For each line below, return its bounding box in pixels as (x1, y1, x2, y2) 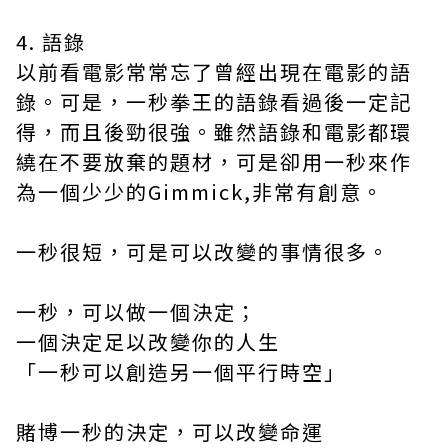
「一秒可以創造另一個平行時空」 (16, 357, 346, 387)
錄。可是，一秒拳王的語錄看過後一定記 (16, 87, 412, 117)
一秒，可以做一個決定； (16, 297, 258, 327)
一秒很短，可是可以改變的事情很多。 (16, 237, 390, 267)
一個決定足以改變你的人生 (16, 327, 280, 357)
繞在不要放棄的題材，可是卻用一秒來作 (16, 147, 412, 177)
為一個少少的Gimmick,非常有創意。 (16, 177, 384, 207)
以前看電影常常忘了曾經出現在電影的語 (16, 57, 412, 87)
